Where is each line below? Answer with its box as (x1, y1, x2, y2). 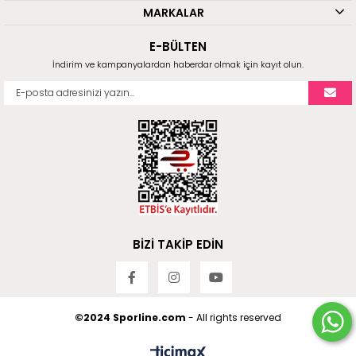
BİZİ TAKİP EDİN (133, 236, 223, 253)
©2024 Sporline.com (75, 311, 188, 325)
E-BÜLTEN (149, 38, 207, 56)
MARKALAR (143, 5, 204, 21)
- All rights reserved (188, 311, 281, 325)
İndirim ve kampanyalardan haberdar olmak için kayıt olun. (52, 58, 304, 72)
